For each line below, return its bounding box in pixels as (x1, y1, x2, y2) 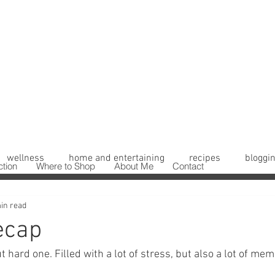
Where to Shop (36, 160, 95, 172)
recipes (189, 152, 220, 165)
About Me (114, 160, 153, 172)
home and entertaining (69, 152, 165, 165)
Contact (172, 160, 204, 172)
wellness (7, 152, 44, 165)
